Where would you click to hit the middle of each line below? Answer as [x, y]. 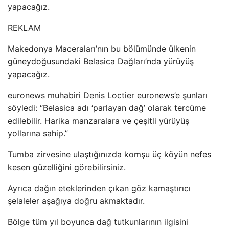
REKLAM [24, 28]
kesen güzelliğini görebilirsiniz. [67, 167]
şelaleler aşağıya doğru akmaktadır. [76, 201]
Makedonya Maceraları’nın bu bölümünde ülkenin [102, 49]
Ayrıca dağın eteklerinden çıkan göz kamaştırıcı [99, 188]
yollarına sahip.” [38, 133]
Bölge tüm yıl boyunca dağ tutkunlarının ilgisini [98, 222]
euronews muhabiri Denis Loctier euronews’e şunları [108, 95]
